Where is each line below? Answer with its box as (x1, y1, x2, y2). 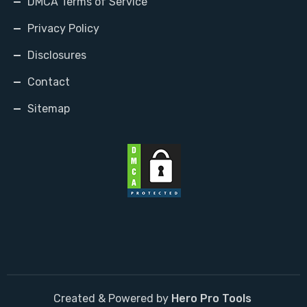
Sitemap (27, 101, 70, 115)
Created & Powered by (53, 291, 171, 305)
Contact (27, 75, 70, 88)
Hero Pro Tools (171, 291, 254, 305)
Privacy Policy (27, 21, 99, 35)
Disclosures (27, 48, 86, 62)
